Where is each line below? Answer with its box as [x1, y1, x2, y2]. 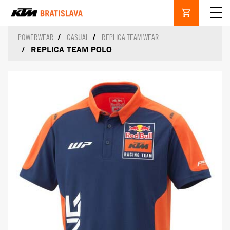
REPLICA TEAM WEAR [102, 33, 159, 42]
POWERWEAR [18, 33, 54, 42]
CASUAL [67, 33, 89, 42]
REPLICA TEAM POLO [31, 44, 112, 54]
